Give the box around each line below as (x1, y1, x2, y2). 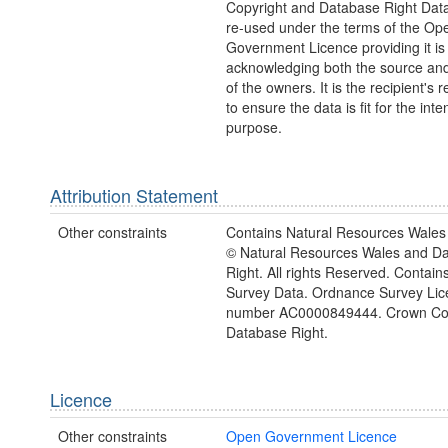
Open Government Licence (225, 425, 397, 446)
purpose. (225, 117, 282, 138)
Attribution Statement (50, 182, 218, 209)
